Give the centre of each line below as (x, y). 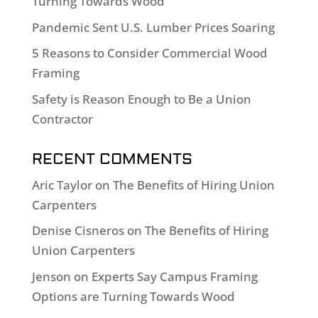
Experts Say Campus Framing (174, 276)
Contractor (62, 119)
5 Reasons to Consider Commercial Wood (149, 53)
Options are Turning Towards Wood (133, 296)
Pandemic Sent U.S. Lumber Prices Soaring (153, 27)
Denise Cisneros (78, 231)
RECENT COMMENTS (112, 159)
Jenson (51, 276)
